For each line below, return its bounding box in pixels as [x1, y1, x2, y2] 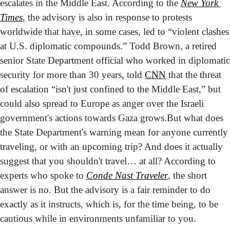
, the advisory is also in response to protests [23, 12, 192, 23]
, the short [168, 170, 207, 181]
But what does [167, 112, 223, 124]
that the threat [166, 69, 221, 81]
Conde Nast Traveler [86, 170, 168, 181]
